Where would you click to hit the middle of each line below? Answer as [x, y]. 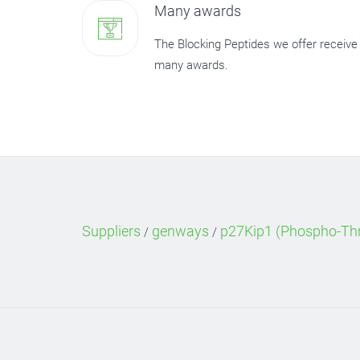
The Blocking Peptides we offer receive [256, 44]
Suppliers [111, 231]
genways [180, 231]
